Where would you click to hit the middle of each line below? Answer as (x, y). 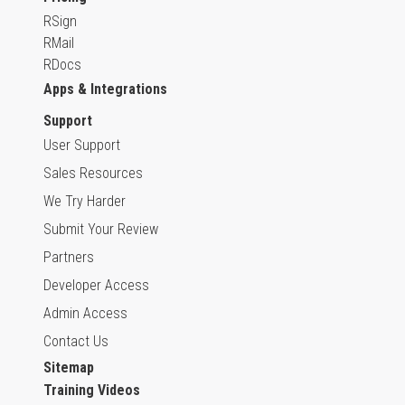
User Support (82, 145)
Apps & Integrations (105, 89)
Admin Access (85, 313)
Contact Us (76, 341)
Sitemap (69, 367)
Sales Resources (93, 173)
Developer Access (96, 285)
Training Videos (92, 390)
